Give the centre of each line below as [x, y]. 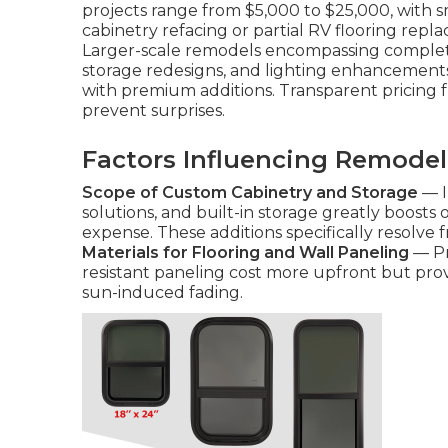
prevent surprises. [153, 110]
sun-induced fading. [162, 292]
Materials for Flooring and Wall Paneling [245, 252]
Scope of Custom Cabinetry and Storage [250, 192]
